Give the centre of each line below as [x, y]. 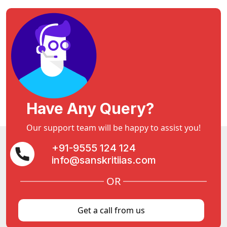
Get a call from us [111, 211]
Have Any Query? [90, 109]
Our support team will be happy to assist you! [113, 128]
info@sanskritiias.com [104, 160]
